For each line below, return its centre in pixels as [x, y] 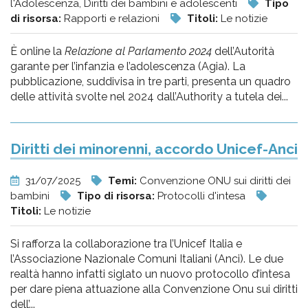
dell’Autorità [243, 51]
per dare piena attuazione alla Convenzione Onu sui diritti [154, 289]
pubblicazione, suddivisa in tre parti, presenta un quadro [151, 81]
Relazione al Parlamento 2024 [138, 51]
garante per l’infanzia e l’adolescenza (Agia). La [128, 66]
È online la [37, 51]
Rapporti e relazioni [113, 19]
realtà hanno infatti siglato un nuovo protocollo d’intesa [150, 274]
